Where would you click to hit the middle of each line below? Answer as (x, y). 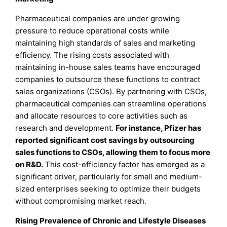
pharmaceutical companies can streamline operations (111, 104)
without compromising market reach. (81, 201)
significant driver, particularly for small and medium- (109, 177)
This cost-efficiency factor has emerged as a (124, 165)
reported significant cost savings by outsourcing (105, 140)
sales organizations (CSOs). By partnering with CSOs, (111, 92)
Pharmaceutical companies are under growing (98, 19)
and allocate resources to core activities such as (102, 116)
